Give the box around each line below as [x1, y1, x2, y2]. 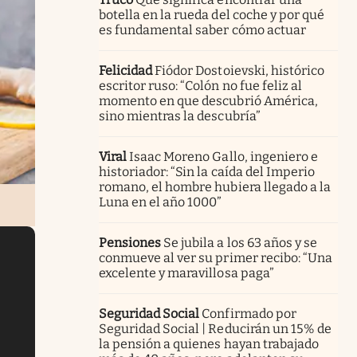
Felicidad [99, 62, 153, 78]
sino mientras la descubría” [99, 108, 261, 124]
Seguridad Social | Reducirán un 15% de [99, 320, 331, 336]
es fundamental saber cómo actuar [99, 22, 306, 37]
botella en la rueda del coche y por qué [99, 6, 324, 22]
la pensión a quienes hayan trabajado [99, 335, 319, 351]
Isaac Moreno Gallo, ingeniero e [129, 148, 318, 164]
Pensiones [99, 234, 162, 250]
